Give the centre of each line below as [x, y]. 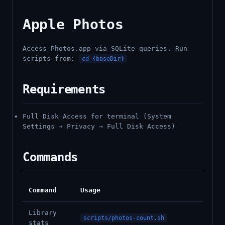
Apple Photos [73, 24]
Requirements [64, 89]
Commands [50, 157]
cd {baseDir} [103, 59]
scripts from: [51, 59]
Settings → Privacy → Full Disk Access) [99, 126]
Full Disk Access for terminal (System [97, 116]
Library [43, 213]
